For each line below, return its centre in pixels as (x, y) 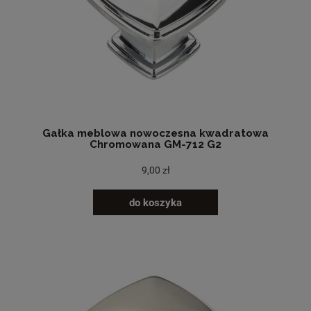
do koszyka (155, 202)
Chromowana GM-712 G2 (155, 144)
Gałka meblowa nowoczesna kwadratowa (155, 133)
